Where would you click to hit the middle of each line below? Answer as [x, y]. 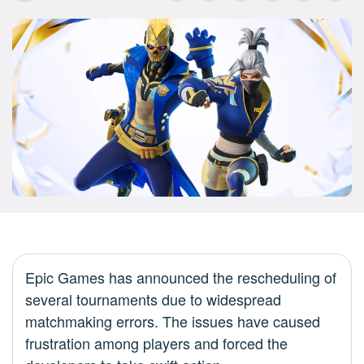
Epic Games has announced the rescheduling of [181, 277]
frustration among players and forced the [156, 343]
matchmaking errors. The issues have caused [173, 321]
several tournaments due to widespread [153, 299]
